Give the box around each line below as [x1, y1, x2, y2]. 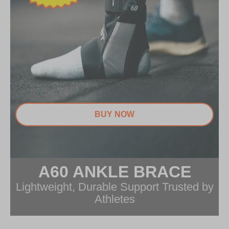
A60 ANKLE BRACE [38, 163, 191, 181]
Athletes [94, 193, 135, 206]
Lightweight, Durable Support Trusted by [15, 180, 214, 194]
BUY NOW [95, 110, 134, 119]
